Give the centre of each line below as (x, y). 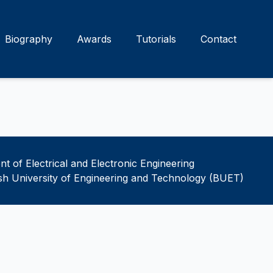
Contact (218, 39)
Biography (29, 39)
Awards (94, 39)
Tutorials (156, 39)
